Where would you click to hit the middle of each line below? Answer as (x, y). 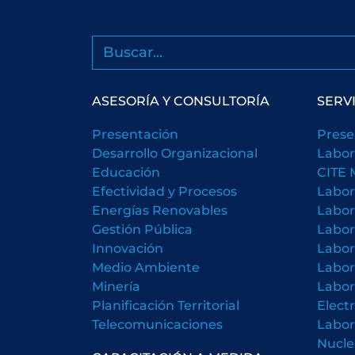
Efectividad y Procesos (164, 191)
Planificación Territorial (165, 305)
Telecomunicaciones (157, 324)
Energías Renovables (159, 210)
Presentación (135, 134)
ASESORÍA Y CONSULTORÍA (180, 100)
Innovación (127, 248)
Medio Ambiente (145, 267)
